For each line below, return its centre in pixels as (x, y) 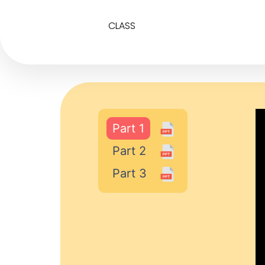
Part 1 (128, 128)
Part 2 (129, 151)
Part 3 (130, 173)
